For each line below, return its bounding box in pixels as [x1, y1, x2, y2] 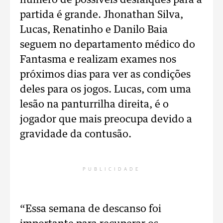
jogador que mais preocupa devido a [20, 114, 192, 124]
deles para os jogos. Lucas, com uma [20, 85, 191, 95]
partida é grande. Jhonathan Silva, [20, 10, 183, 20]
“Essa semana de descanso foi [20, 204, 161, 214]
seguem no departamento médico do [20, 40, 195, 50]
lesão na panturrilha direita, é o [20, 100, 169, 110]
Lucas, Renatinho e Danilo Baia [20, 25, 168, 35]
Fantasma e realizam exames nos [20, 55, 176, 65]
